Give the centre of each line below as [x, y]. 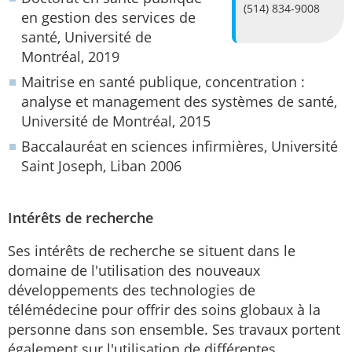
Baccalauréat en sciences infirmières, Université [180, 146]
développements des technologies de [132, 290]
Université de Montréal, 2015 [116, 121]
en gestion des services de [108, 17]
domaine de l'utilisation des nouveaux [134, 270]
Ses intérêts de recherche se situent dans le [152, 251]
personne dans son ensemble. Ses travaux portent [174, 329]
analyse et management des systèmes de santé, [179, 101]
